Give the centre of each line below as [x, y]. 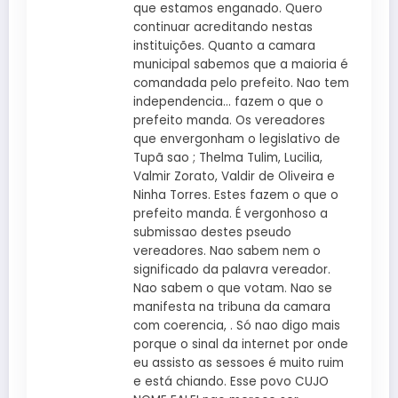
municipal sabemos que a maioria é [241, 64]
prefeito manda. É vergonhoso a [231, 213]
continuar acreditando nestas [223, 27]
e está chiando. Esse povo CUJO [231, 381]
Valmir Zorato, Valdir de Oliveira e [234, 176]
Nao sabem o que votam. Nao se [233, 288]
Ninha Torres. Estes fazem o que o [236, 195]
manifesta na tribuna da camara [232, 306]
